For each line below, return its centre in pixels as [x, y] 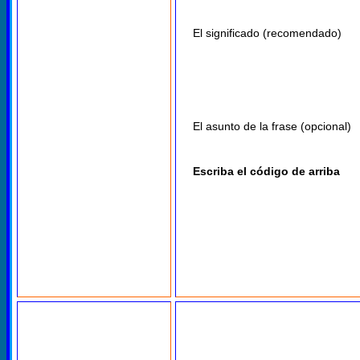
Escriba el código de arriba [266, 172]
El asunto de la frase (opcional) [272, 127]
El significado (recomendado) [267, 33]
